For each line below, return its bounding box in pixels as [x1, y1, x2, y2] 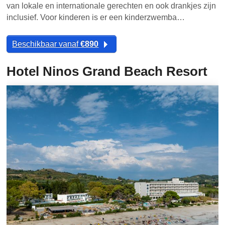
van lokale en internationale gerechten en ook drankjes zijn [7, 2, 216, 11]
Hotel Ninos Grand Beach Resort [7, 64, 208, 79]
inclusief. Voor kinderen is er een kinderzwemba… [7, 13, 185, 22]
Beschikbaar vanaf [12, 40, 81, 49]
